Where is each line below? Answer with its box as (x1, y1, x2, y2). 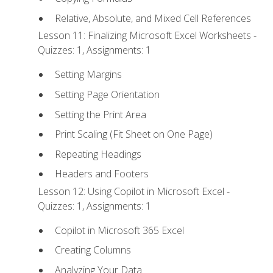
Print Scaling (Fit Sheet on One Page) (54, 127, 213, 141)
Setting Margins (54, 68, 122, 82)
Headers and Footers (54, 167, 149, 181)
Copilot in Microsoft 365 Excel (54, 223, 184, 237)
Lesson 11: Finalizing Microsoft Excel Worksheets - (38, 29, 257, 43)
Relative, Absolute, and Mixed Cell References (54, 11, 251, 25)
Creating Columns (54, 243, 131, 257)
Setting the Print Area (54, 107, 146, 121)
